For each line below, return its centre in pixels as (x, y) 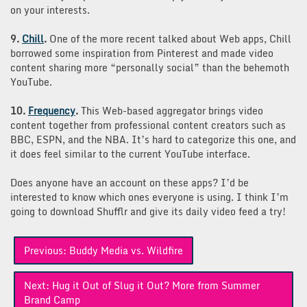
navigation (40, 259)
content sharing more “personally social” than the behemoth (150, 67)
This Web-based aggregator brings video (171, 110)
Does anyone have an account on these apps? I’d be (130, 182)
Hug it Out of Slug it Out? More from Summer (156, 285)
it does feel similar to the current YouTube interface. (130, 153)
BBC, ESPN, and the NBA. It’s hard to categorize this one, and (153, 139)
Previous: (45, 250)
